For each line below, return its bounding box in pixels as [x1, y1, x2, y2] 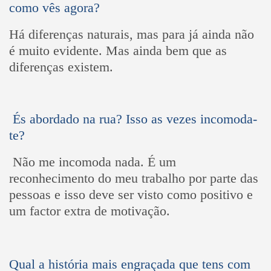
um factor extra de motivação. [8, 203, 174, 219]
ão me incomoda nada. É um [22, 154, 176, 170]
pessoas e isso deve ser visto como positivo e [8, 187, 253, 203]
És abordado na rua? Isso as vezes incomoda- [8, 111, 257, 127]
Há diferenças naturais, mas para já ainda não [8, 26, 254, 42]
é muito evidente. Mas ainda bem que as [8, 42, 227, 58]
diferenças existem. [8, 59, 117, 74]
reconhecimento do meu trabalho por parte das [8, 171, 258, 186]
